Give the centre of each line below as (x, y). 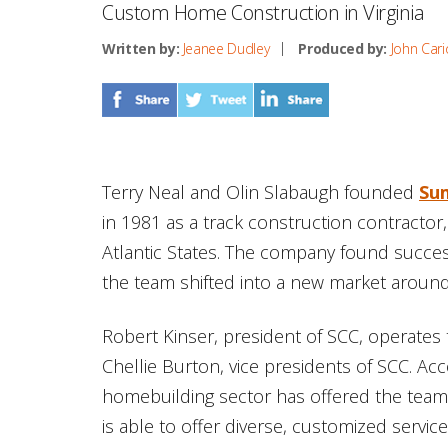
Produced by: (343, 48)
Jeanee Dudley (226, 48)
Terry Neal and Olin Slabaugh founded (260, 191)
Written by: (141, 48)
